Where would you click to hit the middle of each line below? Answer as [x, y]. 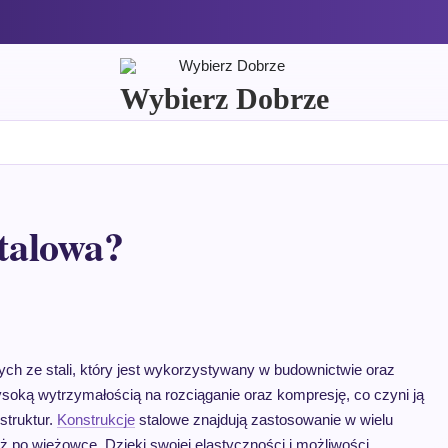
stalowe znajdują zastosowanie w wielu [264, 419]
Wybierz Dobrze [224, 98]
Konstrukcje [96, 419]
